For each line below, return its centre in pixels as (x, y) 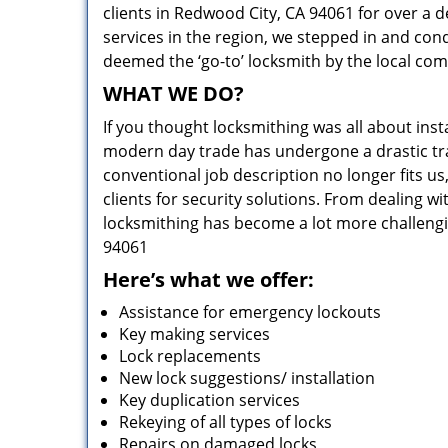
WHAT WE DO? (173, 93)
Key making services (194, 334)
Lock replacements (190, 356)
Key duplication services (209, 400)
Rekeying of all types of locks (225, 422)
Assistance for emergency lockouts (250, 312)
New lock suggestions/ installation (247, 378)
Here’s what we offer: (208, 279)
